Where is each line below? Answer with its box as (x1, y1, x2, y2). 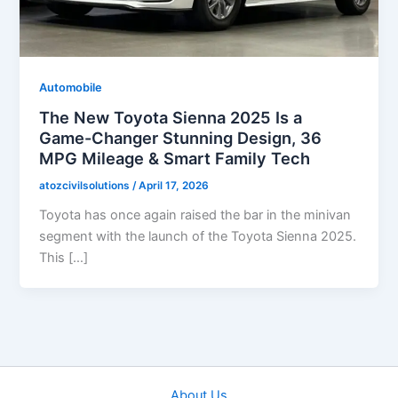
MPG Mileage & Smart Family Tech (39, 148, 311, 169)
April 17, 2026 (139, 179, 210, 193)
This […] (39, 250, 89, 267)
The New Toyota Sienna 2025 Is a (39, 107, 303, 128)
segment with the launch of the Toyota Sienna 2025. (39, 228, 357, 245)
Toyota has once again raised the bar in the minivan (39, 207, 352, 224)
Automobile (39, 80, 103, 94)
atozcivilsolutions (39, 179, 133, 193)
